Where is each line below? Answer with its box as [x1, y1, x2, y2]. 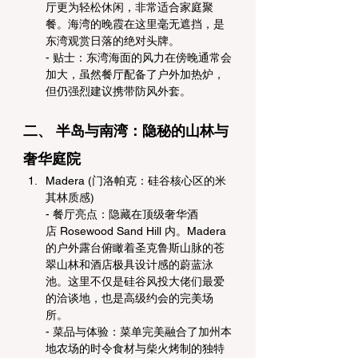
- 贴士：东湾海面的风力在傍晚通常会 [46, 51, 232, 64]
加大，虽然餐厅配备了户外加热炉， [46, 68, 225, 81]
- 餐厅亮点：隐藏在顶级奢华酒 [46, 208, 198, 221]
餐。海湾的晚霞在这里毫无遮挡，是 [46, 18, 225, 30]
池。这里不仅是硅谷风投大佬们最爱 [46, 275, 225, 288]
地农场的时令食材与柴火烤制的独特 [46, 342, 225, 355]
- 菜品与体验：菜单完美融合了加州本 [46, 325, 232, 338]
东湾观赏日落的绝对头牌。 [46, 34, 180, 47]
